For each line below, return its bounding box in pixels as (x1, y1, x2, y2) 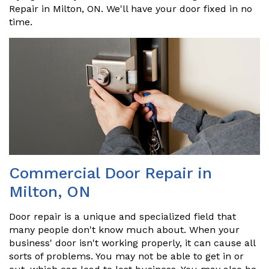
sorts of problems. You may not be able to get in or (9, 250, 244, 262)
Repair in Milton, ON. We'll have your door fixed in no (9, 2, 252, 14)
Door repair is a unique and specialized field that (9, 210, 236, 222)
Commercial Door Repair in (9, 163, 212, 182)
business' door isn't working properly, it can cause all (9, 237, 255, 249)
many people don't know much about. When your (9, 223, 240, 235)
